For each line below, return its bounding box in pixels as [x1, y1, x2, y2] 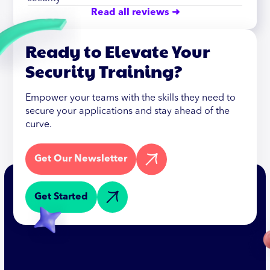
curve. [25, 119, 52, 130]
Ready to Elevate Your [25, 39, 211, 63]
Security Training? [25, 58, 183, 83]
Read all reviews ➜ [90, 7, 180, 17]
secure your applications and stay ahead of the [25, 106, 230, 116]
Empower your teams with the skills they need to [25, 93, 236, 103]
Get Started [34, 192, 89, 202]
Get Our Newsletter [34, 154, 128, 165]
